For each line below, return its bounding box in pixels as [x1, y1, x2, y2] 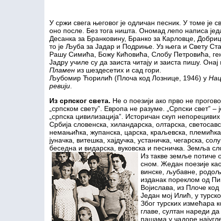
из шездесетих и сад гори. [75, 66, 161, 74]
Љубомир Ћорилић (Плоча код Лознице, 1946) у [49, 74, 209, 82]
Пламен [49, 66, 75, 74]
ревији [49, 82, 70, 90]
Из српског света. [49, 97, 112, 105]
